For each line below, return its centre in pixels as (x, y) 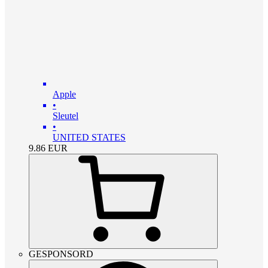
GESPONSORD (61, 254)
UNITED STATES (89, 137)
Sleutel (66, 115)
